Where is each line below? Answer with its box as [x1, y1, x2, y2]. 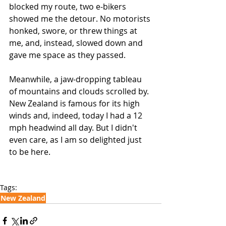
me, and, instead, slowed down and [9, 37, 145, 48]
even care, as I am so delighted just [9, 134, 144, 145]
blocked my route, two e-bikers [9, 1, 128, 12]
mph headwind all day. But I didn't [9, 122, 139, 133]
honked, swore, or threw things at [9, 25, 139, 36]
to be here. [9, 146, 52, 157]
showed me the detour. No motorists [9, 13, 152, 24]
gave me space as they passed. [9, 49, 128, 61]
